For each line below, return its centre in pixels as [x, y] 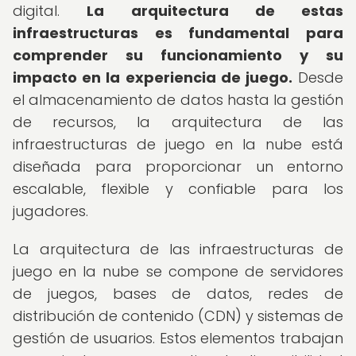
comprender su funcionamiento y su [178, 55]
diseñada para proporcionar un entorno [178, 166]
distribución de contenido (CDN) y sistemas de [178, 316]
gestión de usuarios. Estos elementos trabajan [178, 338]
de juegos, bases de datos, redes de [178, 294]
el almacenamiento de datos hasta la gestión [178, 100]
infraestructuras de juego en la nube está [178, 144]
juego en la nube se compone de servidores [178, 271]
